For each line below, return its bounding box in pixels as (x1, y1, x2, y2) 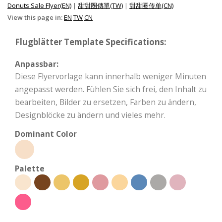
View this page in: (7, 12, 64, 22)
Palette (15, 163, 45, 174)
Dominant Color (15, 128, 77, 139)
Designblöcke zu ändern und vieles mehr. (15, 109, 166, 120)
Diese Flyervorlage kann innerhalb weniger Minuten (15, 70, 206, 82)
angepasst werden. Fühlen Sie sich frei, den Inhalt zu (15, 83, 207, 95)
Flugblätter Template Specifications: (15, 36, 166, 48)
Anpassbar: (15, 58, 58, 69)
